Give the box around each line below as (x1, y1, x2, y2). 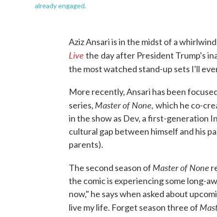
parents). (69, 139, 103, 150)
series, (69, 99, 95, 110)
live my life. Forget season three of (69, 201, 200, 213)
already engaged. (35, 1, 86, 10)
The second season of (69, 162, 153, 173)
